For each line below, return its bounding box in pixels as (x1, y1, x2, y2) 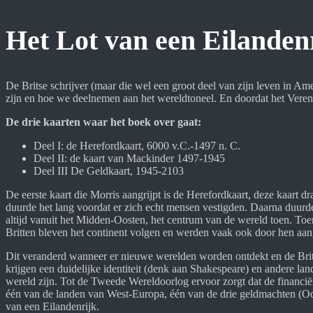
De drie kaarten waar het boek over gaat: (6, 115, 201, 128)
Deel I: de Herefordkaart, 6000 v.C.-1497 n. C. (34, 139, 240, 152)
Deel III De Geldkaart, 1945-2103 (34, 164, 184, 177)
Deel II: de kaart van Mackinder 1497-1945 (34, 152, 225, 164)
